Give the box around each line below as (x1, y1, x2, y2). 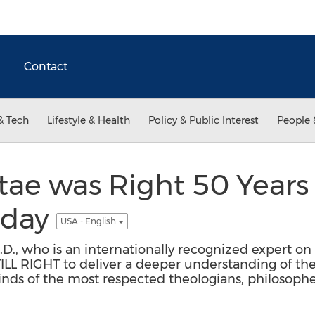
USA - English (60, 215, 118, 226)
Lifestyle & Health (47, 114, 130, 127)
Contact (24, 60, 67, 73)
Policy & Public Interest (148, 114, 259, 127)
